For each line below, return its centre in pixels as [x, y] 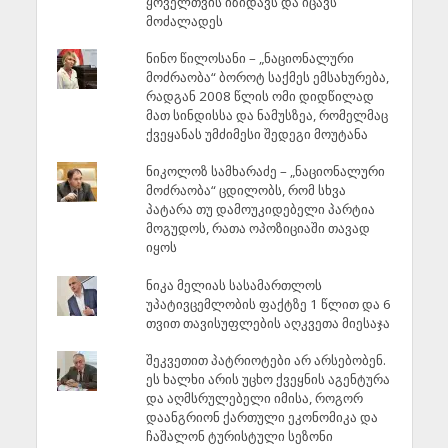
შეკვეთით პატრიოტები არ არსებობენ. [265, 360]
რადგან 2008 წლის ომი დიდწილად [259, 96]
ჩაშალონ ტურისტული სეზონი [239, 436]
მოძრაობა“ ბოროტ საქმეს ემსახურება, [267, 77]
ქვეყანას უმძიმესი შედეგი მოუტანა [256, 134]
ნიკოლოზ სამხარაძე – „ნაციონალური [265, 171]
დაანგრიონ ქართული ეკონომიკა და [261, 417]
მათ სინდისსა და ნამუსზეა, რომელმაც [266, 115]
